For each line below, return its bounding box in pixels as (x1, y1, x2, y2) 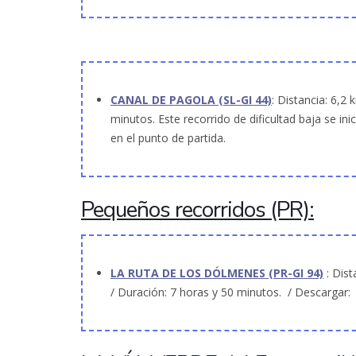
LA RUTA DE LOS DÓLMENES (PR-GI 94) (110, 265, 323, 281)
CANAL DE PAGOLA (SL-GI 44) (110, 92, 272, 108)
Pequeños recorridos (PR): (81, 195, 314, 226)
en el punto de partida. (110, 130, 226, 146)
